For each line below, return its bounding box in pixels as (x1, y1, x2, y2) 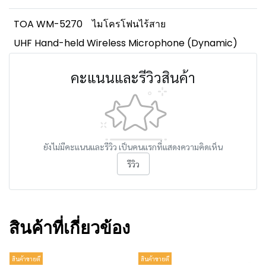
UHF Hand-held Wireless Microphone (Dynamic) (14, 36, 237, 50)
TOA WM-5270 (14, 17, 83, 31)
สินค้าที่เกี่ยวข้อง (9, 216, 130, 240)
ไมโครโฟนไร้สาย (92, 17, 166, 31)
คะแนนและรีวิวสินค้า (71, 68, 195, 87)
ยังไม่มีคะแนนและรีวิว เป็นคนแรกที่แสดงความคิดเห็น (43, 141, 223, 153)
